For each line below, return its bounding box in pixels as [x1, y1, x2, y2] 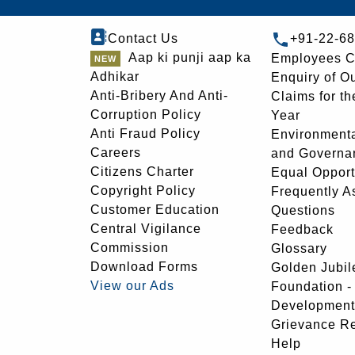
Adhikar [90, 70, 139, 83]
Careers [90, 146, 141, 159]
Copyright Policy [90, 184, 196, 197]
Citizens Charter [90, 165, 194, 178]
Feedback [271, 222, 334, 236]
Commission [90, 241, 169, 254]
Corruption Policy [90, 108, 201, 121]
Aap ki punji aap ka [128, 51, 251, 64]
